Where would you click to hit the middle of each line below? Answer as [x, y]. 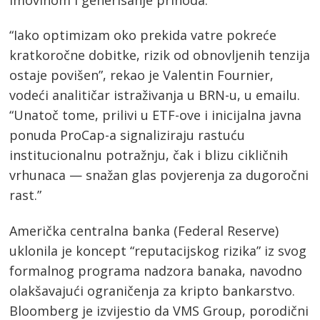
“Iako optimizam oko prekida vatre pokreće [143, 35]
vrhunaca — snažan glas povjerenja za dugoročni [159, 175]
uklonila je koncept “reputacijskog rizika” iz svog [158, 250]
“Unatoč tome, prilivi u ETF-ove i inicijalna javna [156, 115]
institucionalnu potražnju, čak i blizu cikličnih [149, 155]
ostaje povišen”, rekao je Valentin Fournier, [142, 75]
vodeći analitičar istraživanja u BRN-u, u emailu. [155, 95]
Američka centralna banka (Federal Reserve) [144, 230]
